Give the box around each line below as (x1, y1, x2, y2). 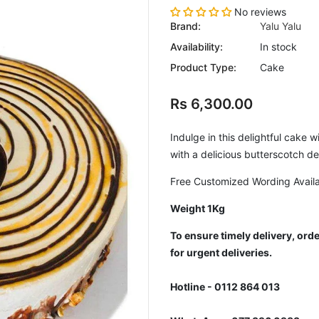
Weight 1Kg (170, 202, 225, 214)
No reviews (234, 6, 286, 18)
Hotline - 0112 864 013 (170, 281, 280, 293)
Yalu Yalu (260, 20, 301, 32)
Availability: (170, 41, 223, 53)
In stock (260, 41, 297, 53)
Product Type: (170, 61, 236, 73)
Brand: (170, 20, 201, 32)
